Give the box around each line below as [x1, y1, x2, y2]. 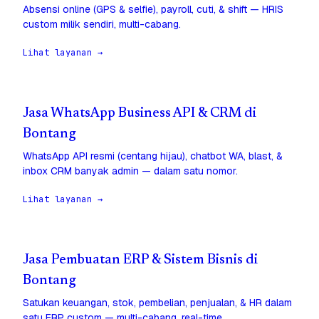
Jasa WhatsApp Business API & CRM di [23, 107, 256, 121]
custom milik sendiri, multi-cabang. [23, 18, 181, 31]
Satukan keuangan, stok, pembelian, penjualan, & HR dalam [23, 296, 292, 310]
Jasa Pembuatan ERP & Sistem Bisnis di [23, 253, 258, 268]
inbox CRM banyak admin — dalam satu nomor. [23, 164, 238, 178]
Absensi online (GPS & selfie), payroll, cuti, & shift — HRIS [23, 3, 283, 16]
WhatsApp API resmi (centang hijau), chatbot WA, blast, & [23, 150, 283, 163]
